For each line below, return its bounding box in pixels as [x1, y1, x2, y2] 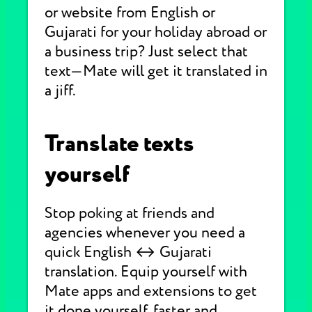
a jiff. [45, 81, 76, 100]
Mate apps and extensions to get [45, 281, 257, 301]
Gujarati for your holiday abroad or [45, 22, 267, 42]
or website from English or [45, 3, 215, 22]
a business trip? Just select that [45, 42, 248, 61]
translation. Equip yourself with [45, 262, 247, 281]
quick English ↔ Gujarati [45, 242, 212, 262]
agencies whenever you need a [45, 223, 245, 242]
